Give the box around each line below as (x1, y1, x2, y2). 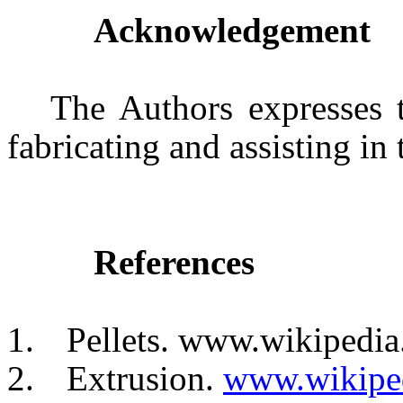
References (94, 242, 255, 282)
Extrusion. (67, 358, 223, 398)
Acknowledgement (94, 10, 371, 49)
